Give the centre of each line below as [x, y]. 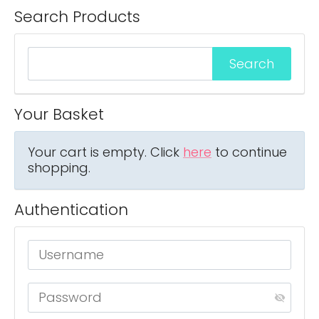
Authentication [71, 210]
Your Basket [59, 115]
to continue [249, 152]
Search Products [77, 17]
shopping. [59, 168]
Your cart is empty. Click [105, 152]
